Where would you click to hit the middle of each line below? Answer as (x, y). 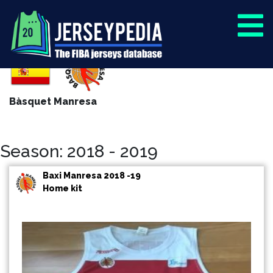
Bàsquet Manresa (53, 101)
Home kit (62, 188)
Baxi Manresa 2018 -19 (92, 175)
